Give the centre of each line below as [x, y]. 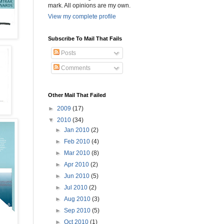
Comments [75, 68]
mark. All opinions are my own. [89, 5]
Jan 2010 [78, 130]
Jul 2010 [77, 187]
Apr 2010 [77, 164]
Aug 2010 [78, 199]
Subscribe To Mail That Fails [85, 38]
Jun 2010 [78, 176]
